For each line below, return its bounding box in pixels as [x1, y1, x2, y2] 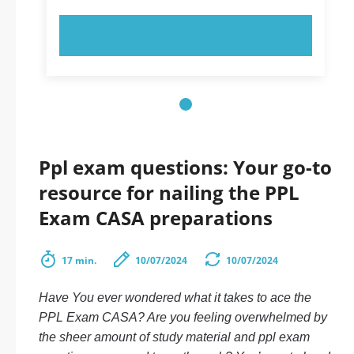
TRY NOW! [154, 27, 217, 44]
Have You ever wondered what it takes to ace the [39, 291, 311, 304]
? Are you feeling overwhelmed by [137, 311, 327, 324]
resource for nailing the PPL [39, 179, 299, 205]
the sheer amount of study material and [39, 330, 258, 344]
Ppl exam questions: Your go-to [39, 154, 332, 180]
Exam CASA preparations [39, 205, 273, 231]
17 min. [62, 254, 96, 267]
